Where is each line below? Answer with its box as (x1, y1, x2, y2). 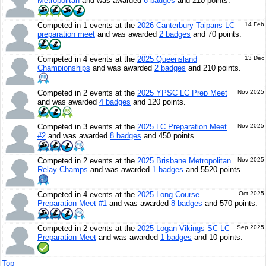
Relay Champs (37, 165, 88, 174)
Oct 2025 (239, 190, 264, 197)
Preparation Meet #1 (37, 199, 107, 208)
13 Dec (245, 55, 264, 61)
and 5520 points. (183, 165, 243, 174)
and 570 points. (202, 199, 258, 208)
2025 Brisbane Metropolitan (137, 156, 231, 165)
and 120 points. (131, 97, 186, 106)
